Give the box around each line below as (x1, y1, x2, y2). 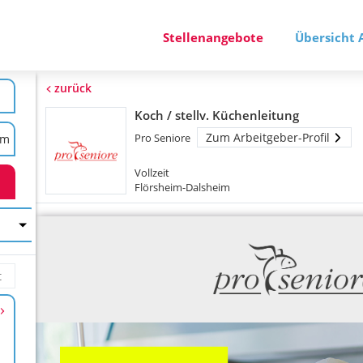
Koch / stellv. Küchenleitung (135, 107, 300, 123)
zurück (54, 80, 92, 96)
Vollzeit (135, 165, 170, 180)
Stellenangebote (163, 28, 263, 45)
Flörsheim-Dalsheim (135, 180, 231, 194)
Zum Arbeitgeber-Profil (206, 130, 331, 145)
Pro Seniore (135, 130, 191, 145)
